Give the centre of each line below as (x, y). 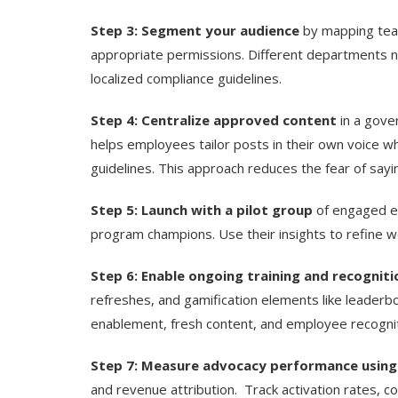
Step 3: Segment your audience (195, 30)
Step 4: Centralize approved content (214, 119)
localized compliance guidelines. (186, 78)
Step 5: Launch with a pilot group (202, 209)
